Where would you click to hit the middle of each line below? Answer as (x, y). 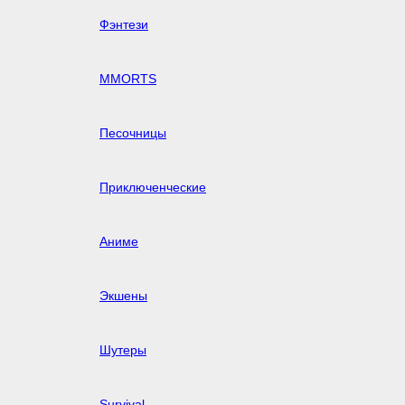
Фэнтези (124, 24)
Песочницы (133, 132)
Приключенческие (153, 187)
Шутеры (123, 349)
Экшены (123, 295)
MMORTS (128, 78)
